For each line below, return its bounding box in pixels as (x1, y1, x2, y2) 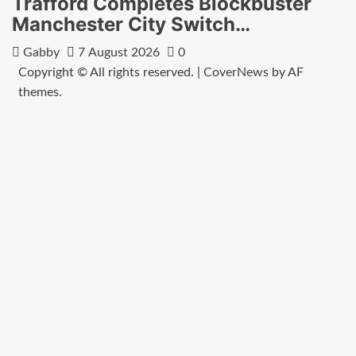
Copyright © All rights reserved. (17, 66, 197, 79)
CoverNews (203, 66, 269, 79)
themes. (17, 86, 62, 99)
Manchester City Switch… (12, 13, 250, 37)
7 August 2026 (78, 46, 160, 60)
